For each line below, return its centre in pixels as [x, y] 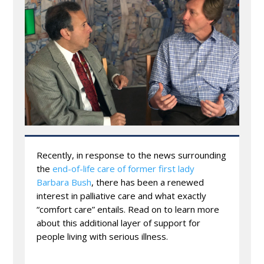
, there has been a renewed [148, 182]
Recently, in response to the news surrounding [132, 155]
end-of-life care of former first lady [124, 169]
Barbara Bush [64, 182]
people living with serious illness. [103, 236]
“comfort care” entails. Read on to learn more [128, 209]
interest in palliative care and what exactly [122, 196]
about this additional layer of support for [119, 223]
